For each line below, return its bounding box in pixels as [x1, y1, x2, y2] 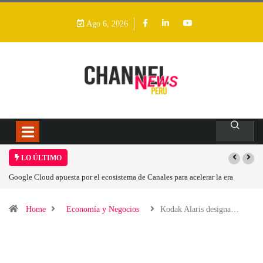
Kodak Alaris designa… [160, 204, 239, 214]
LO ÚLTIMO [19, 153, 62, 162]
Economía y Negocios [66, 204, 139, 214]
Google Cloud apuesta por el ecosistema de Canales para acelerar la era [9, 172, 233, 181]
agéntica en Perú [9, 188, 61, 198]
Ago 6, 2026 [83, 19, 128, 28]
